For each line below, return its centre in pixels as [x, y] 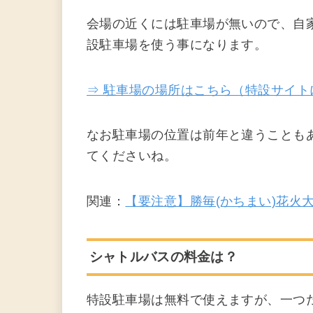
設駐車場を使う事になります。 [177, 45]
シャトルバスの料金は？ [163, 256]
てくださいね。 [132, 156]
